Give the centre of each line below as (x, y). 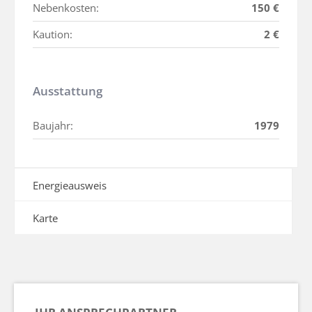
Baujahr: (53, 126)
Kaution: (53, 34)
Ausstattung (68, 91)
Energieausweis (70, 186)
